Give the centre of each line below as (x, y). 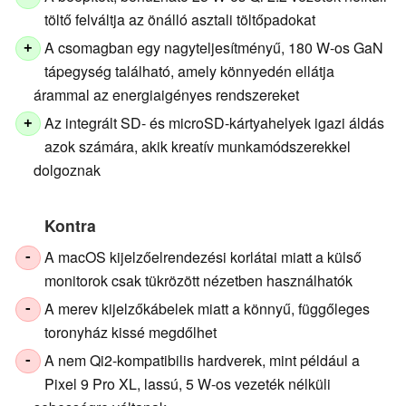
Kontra (70, 225)
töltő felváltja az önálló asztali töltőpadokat (180, 19)
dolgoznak (67, 169)
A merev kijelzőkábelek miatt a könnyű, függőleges (208, 308)
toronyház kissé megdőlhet (131, 332)
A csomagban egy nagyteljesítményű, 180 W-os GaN (214, 47)
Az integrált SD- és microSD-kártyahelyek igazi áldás (215, 122)
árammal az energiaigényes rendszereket (166, 94)
